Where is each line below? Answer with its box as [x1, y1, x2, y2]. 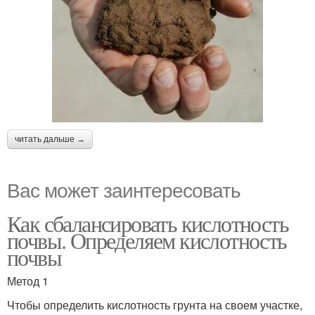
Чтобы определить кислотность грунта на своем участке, [7, 297, 302, 314]
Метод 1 [7, 273, 49, 290]
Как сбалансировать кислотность [7, 208, 288, 239]
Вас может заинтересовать [7, 175, 240, 204]
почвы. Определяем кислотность [7, 225, 287, 256]
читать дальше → [15, 134, 85, 145]
